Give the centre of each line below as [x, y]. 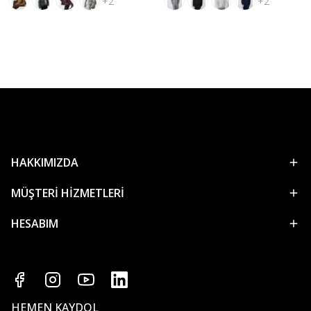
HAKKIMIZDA [45, 162]
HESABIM [35, 224]
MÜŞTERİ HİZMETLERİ [68, 193]
